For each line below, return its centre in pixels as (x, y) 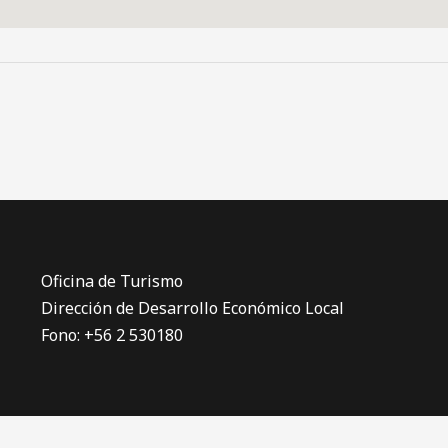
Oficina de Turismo (111, 280)
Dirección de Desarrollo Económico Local (192, 307)
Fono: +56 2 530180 (111, 334)
